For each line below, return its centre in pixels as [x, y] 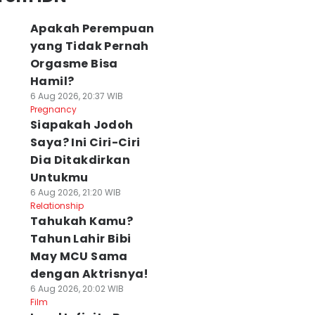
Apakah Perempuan [92, 28]
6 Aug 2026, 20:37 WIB [76, 96]
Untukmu [59, 178]
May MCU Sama [79, 256]
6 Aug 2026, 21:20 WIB [75, 192]
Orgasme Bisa [74, 64]
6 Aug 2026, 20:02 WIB [77, 289]
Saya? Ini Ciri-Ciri [85, 142]
